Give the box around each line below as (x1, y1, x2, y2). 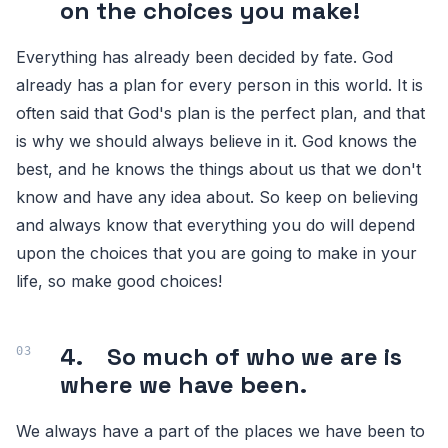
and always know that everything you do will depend (16, 215, 415, 235)
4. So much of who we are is (60, 341, 402, 372)
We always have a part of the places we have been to (16, 421, 425, 441)
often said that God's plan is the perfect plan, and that (16, 103, 425, 123)
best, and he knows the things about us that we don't (16, 159, 421, 179)
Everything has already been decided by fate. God (16, 47, 393, 67)
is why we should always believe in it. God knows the (16, 131, 417, 151)
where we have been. (60, 369, 307, 400)
